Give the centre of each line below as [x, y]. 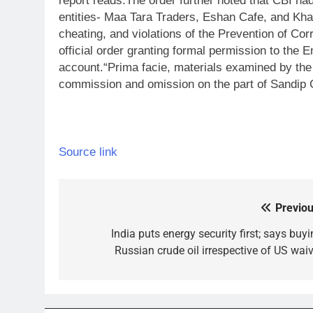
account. [81, 67]
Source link [88, 152]
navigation [111, 236]
